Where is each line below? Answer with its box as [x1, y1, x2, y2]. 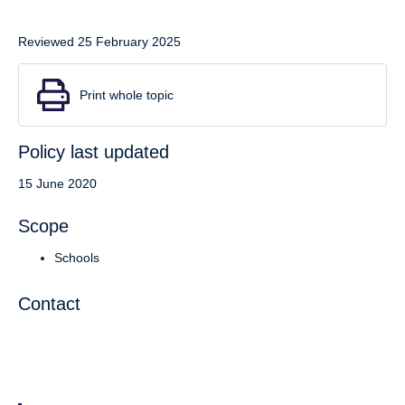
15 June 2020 [18, 175, 97, 191]
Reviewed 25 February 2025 [18, 33, 181, 49]
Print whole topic [80, 87, 174, 102]
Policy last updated [18, 141, 169, 162]
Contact [18, 293, 80, 314]
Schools [54, 250, 99, 265]
